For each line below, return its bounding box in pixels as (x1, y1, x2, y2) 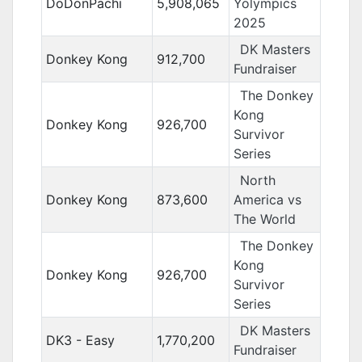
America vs (233, 192, 301, 208)
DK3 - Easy (45, 332, 115, 348)
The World (233, 211, 296, 227)
